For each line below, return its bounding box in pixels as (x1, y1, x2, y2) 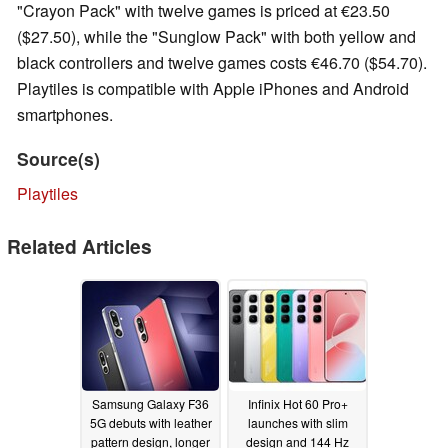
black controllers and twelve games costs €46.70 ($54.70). (17, 51, 427, 75)
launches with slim (247, 413, 348, 431)
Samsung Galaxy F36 (92, 394, 209, 412)
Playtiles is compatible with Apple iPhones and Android (17, 77, 409, 101)
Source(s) (17, 146, 100, 172)
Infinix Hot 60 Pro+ (247, 394, 348, 412)
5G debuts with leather (89, 413, 212, 431)
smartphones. (17, 103, 113, 127)
